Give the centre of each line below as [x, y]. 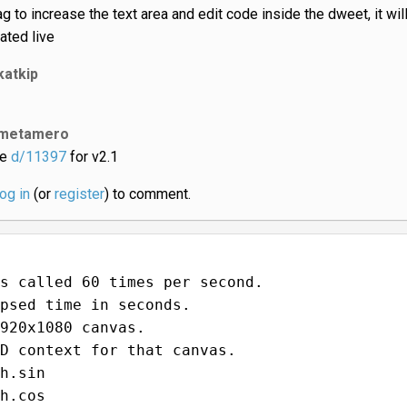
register [79, 194]
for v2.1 [92, 156]
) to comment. [147, 194]
